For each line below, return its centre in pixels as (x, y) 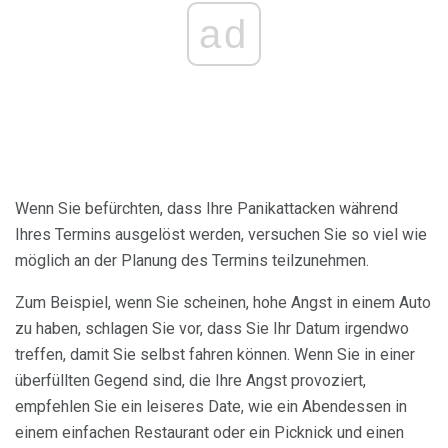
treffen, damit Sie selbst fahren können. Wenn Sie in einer (215, 355)
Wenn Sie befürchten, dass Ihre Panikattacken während (206, 209)
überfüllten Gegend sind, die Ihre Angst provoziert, (190, 381)
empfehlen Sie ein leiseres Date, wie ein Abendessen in (211, 407)
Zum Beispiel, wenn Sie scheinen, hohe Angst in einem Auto (223, 303)
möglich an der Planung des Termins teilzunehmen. (192, 261)
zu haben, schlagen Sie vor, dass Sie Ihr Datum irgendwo (212, 329)
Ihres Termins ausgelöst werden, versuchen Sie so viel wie (221, 235)
